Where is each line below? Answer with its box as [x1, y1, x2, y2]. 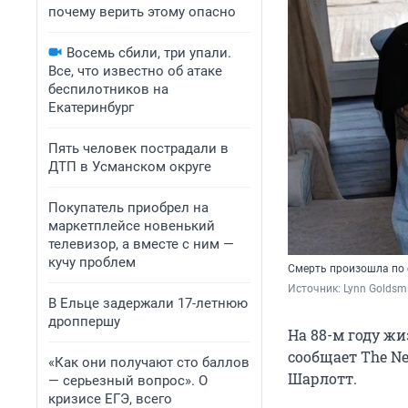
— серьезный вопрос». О [48, 372, 208, 389]
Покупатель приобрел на [48, 199, 209, 216]
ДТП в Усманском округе [48, 158, 211, 175]
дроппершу [48, 313, 120, 330]
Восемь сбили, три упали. [66, 45, 231, 61]
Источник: [288, 282, 343, 296]
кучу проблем [48, 254, 136, 270]
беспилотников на [48, 81, 168, 97]
